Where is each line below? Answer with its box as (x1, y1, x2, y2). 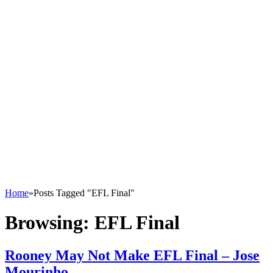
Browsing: (5, 211, 94, 234)
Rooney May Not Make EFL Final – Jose (5, 247, 260, 263)
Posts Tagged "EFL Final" (34, 188, 135, 198)
